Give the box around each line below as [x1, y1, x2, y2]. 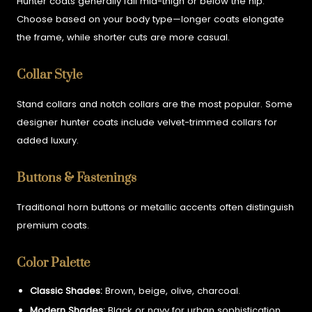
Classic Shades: [29, 283, 102, 297]
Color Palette [17, 254, 91, 271]
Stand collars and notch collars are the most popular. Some [17, 97, 293, 111]
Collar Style [17, 67, 83, 84]
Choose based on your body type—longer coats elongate [17, 13, 285, 26]
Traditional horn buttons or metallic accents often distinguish [17, 200, 295, 214]
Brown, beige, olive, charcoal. [102, 283, 240, 297]
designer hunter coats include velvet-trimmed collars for [17, 116, 278, 130]
